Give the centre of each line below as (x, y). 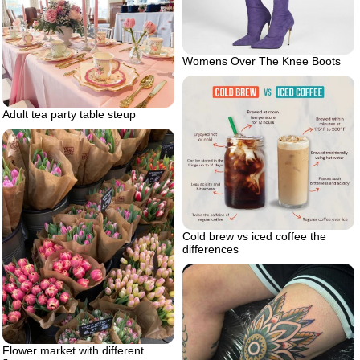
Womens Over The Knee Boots (262, 61)
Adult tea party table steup (69, 115)
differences (211, 250)
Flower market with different (73, 351)
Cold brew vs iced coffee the (254, 237)
